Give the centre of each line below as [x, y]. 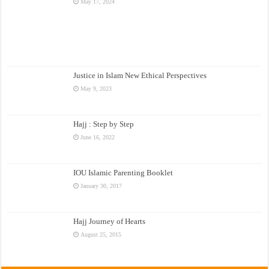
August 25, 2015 [101, 235]
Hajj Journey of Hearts [110, 222]
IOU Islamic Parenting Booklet [123, 173]
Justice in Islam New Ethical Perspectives [140, 75]
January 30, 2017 [101, 186]
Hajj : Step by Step [104, 124]
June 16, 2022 [98, 137]
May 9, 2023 [96, 88]
